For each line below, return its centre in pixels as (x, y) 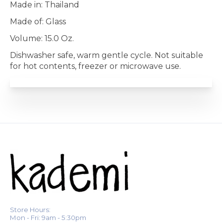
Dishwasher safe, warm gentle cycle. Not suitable (107, 55)
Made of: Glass (38, 21)
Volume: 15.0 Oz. (42, 38)
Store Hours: (30, 209)
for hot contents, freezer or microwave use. (95, 66)
